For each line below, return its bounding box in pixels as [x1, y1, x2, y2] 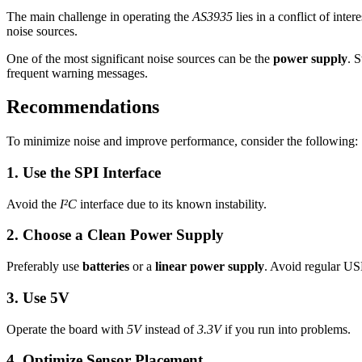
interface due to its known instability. [77, 196, 267, 211]
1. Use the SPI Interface [6, 164, 161, 182]
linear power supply [155, 259, 264, 274]
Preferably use [6, 259, 82, 274]
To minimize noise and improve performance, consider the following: [6, 134, 358, 149]
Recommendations [6, 96, 159, 118]
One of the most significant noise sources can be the [6, 51, 273, 65]
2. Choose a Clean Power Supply [6, 226, 224, 244]
